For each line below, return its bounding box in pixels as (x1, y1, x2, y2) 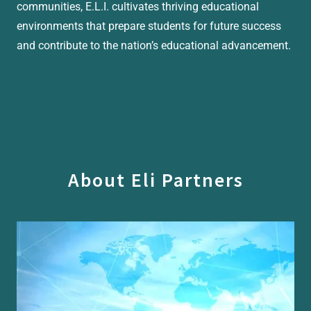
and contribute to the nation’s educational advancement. (17, 39, 291, 52)
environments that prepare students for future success (17, 19, 281, 33)
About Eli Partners (67, 167, 244, 192)
